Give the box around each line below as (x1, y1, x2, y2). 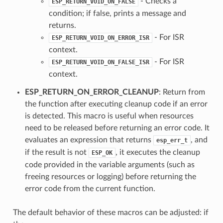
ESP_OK (91, 149, 112, 156)
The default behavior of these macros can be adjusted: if (12, 208, 209, 217)
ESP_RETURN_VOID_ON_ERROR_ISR (51, 34, 149, 41)
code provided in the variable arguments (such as (24, 160, 195, 169)
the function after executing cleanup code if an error (24, 100, 208, 108)
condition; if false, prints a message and (48, 9, 186, 17)
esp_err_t (156, 136, 188, 144)
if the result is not (24, 148, 89, 156)
